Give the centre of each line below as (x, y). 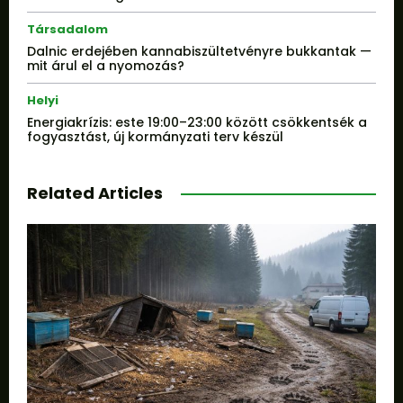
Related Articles (95, 193)
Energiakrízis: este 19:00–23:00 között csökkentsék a (197, 123)
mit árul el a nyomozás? (106, 66)
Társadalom (67, 30)
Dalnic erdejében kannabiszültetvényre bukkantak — (199, 52)
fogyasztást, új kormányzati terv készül (155, 137)
